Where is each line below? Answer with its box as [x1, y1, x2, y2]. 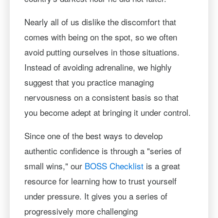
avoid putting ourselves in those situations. [24, 45, 180, 58]
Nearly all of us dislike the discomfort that [24, 15, 176, 28]
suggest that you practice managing [24, 75, 154, 88]
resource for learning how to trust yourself [24, 174, 177, 187]
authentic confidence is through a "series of [24, 144, 182, 157]
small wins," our [24, 159, 85, 172]
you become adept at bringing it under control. [24, 106, 191, 118]
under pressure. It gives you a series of [24, 189, 167, 202]
